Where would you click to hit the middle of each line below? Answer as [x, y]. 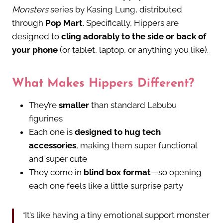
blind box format [117, 172]
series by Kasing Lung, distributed [115, 10]
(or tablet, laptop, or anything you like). [133, 50]
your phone [35, 50]
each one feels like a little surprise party [106, 186]
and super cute [58, 159]
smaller [74, 105]
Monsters [30, 10]
